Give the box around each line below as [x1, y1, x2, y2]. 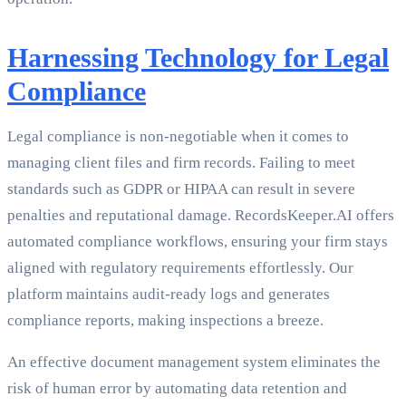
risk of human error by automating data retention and [7, 380, 347, 398]
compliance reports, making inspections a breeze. [7, 312, 324, 330]
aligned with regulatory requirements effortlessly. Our [7, 259, 353, 277]
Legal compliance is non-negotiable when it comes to [7, 128, 349, 146]
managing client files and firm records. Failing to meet [7, 154, 355, 172]
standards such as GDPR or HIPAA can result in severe [7, 180, 355, 198]
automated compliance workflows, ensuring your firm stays [7, 233, 388, 251]
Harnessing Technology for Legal [7, 43, 389, 73]
